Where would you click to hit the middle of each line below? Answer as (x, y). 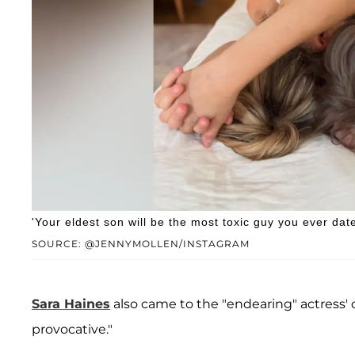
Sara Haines (71, 303)
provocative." (72, 329)
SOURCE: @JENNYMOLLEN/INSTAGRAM (141, 243)
